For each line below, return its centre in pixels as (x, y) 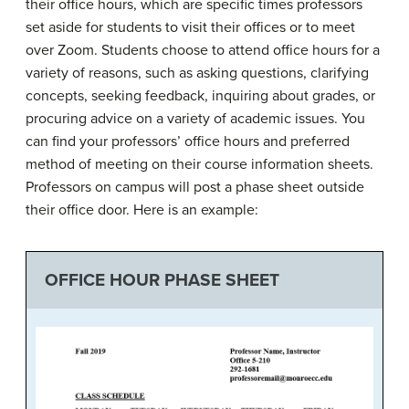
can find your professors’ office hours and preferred (188, 141)
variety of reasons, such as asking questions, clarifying (197, 73)
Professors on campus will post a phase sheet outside (195, 187)
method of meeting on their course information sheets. (199, 164)
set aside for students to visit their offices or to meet (190, 27)
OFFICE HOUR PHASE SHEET (162, 280)
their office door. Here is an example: (142, 210)
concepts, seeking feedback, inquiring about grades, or (200, 95)
